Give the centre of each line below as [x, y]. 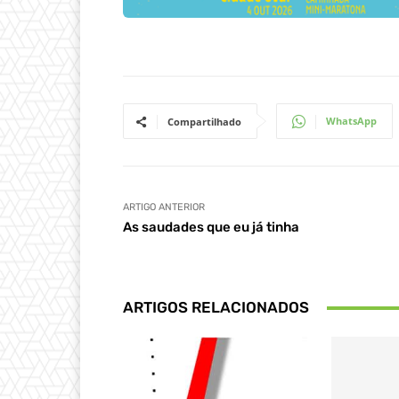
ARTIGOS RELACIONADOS [216, 308]
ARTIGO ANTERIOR [164, 208]
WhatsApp [351, 121]
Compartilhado [204, 122]
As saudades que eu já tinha [211, 228]
